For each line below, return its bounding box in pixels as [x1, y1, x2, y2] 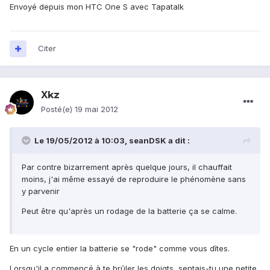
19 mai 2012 [75, 104, 118, 115]
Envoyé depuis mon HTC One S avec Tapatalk [10, 2, 184, 12]
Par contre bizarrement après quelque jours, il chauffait [22, 162, 232, 172]
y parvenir [22, 186, 60, 196]
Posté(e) [41, 104, 75, 115]
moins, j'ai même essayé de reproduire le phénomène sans [22, 174, 246, 184]
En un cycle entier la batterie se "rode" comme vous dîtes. [10, 243, 230, 254]
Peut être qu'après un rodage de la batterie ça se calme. [22, 206, 237, 216]
